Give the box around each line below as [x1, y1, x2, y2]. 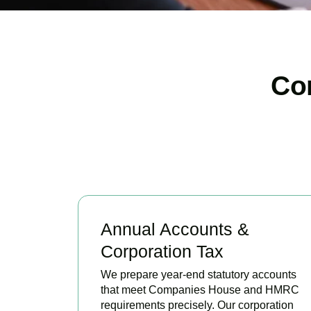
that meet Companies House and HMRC [101, 283, 299, 296]
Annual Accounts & [101, 219, 249, 239]
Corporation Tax [101, 241, 224, 261]
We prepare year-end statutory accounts [101, 268, 296, 280]
